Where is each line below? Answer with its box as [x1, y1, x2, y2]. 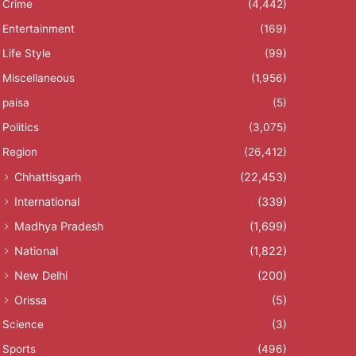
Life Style [2, 47, 51, 60]
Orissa [14, 293, 47, 308]
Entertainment [2, 22, 75, 36]
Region [2, 145, 37, 159]
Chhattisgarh [14, 170, 81, 184]
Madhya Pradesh [14, 219, 103, 234]
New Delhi [14, 269, 68, 283]
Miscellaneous [2, 72, 75, 85]
